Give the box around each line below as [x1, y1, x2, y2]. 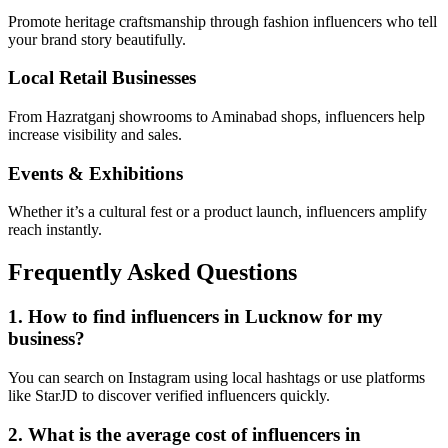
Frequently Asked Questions [8, 259, 297, 286]
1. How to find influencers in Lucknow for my [8, 306, 383, 328]
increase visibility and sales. [8, 125, 182, 143]
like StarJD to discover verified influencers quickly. [8, 386, 330, 404]
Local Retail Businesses [8, 67, 196, 89]
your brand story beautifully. [8, 30, 186, 48]
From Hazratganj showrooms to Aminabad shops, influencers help [8, 107, 425, 125]
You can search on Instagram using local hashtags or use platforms [8, 368, 425, 386]
